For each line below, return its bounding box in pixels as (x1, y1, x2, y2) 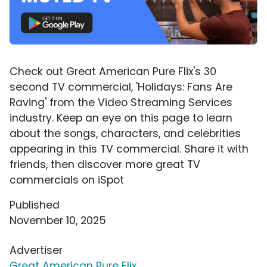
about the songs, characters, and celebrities (10, 126, 241, 141)
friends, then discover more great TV (10, 157, 200, 172)
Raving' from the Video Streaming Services (10, 95, 232, 110)
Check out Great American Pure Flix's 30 (10, 64, 216, 79)
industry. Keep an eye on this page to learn (10, 110, 232, 125)
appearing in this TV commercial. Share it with (10, 141, 249, 156)
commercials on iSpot (10, 172, 124, 187)
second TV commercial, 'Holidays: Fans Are (10, 79, 232, 94)
